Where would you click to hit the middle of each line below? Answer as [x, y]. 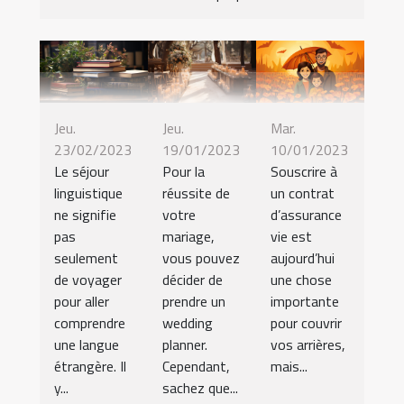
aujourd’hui [303, 257]
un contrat [303, 193]
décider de [193, 279]
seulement [86, 257]
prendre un [194, 301]
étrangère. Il [90, 366]
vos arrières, [308, 344]
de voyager [88, 279]
